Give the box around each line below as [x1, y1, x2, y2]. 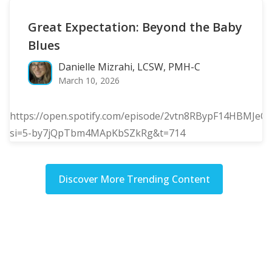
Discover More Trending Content [58, 172, 210, 186]
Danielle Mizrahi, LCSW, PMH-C [58, 59, 200, 73]
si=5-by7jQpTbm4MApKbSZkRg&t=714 [10, 126, 185, 140]
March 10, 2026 [58, 74, 120, 86]
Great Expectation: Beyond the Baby [28, 18, 242, 35]
